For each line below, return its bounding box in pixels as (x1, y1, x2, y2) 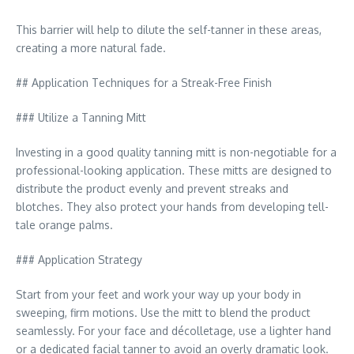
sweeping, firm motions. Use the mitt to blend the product (16, 306, 311, 319)
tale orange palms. (16, 218, 113, 232)
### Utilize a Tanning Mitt (16, 111, 146, 124)
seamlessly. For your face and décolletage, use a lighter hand (16, 324, 331, 337)
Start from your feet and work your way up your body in (16, 288, 301, 301)
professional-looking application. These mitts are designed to (16, 164, 332, 177)
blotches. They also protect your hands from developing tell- (16, 200, 329, 213)
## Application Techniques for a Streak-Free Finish (16, 76, 272, 89)
